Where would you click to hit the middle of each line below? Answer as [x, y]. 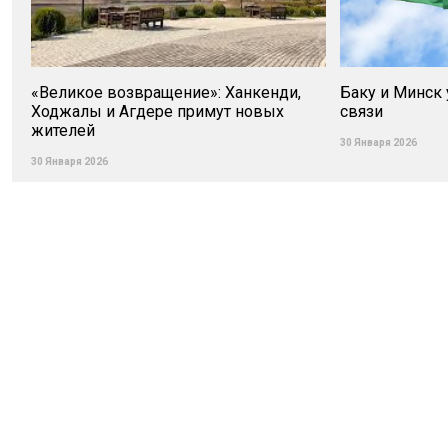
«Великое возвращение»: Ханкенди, [166, 92]
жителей [63, 130]
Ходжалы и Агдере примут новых [158, 111]
